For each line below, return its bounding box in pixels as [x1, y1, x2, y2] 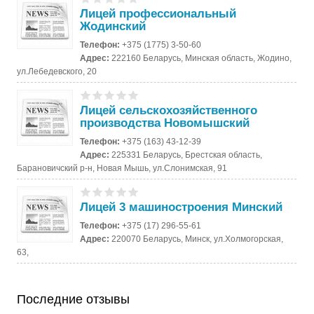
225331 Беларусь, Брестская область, [111, 149, 263, 160]
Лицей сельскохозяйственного [80, 103, 258, 117]
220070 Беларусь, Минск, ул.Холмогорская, [111, 233, 284, 244]
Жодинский [80, 19, 146, 33]
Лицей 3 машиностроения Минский [80, 200, 283, 214]
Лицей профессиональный [80, 6, 237, 20]
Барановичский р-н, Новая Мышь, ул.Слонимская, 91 [17, 163, 228, 173]
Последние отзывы [17, 292, 130, 307]
